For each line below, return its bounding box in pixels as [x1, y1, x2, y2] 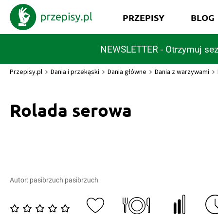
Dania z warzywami [155, 67, 209, 76]
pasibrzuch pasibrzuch [30, 176, 98, 184]
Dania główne [108, 67, 146, 76]
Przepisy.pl [10, 67, 42, 76]
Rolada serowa [10, 99, 132, 121]
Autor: [10, 176, 30, 184]
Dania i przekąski [51, 67, 99, 76]
